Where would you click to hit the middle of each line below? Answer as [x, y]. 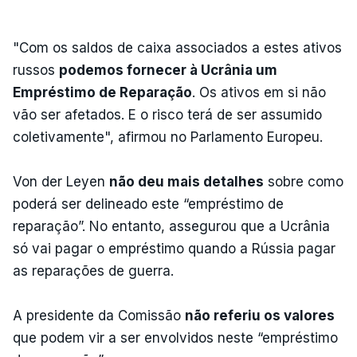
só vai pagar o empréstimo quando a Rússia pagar [174, 248]
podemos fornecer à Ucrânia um [168, 70]
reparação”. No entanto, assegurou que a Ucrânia [171, 226]
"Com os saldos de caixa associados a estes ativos [177, 47]
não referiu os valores [260, 315]
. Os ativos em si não [259, 92]
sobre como [304, 181]
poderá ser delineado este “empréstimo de [148, 204]
